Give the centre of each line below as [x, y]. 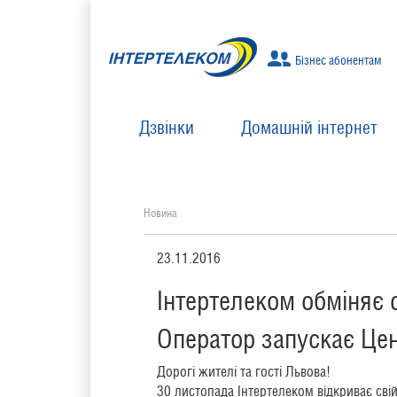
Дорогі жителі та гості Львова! [244, 372]
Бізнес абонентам [338, 60]
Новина [160, 214]
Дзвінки [166, 128]
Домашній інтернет [309, 128]
